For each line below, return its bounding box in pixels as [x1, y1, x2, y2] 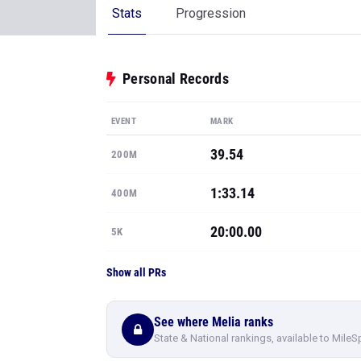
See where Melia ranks [154, 313, 273, 330]
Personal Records [122, 70, 229, 87]
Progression [176, 6, 246, 21]
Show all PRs [106, 266, 166, 279]
